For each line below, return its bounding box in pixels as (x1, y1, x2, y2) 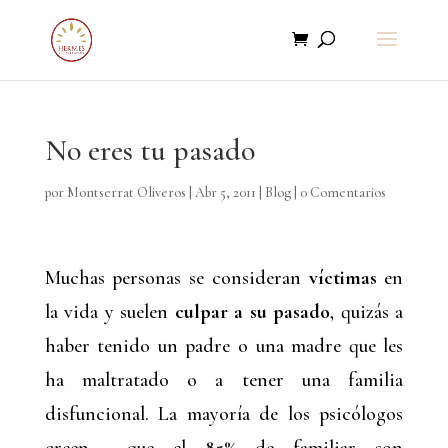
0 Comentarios (299, 184, 386, 201)
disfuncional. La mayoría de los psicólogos (44, 402, 404, 426)
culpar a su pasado (174, 300, 331, 324)
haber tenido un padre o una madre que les (44, 334, 404, 358)
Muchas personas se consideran (44, 266, 309, 290)
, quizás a (330, 300, 404, 324)
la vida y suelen (44, 300, 175, 324)
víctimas (308, 266, 377, 290)
